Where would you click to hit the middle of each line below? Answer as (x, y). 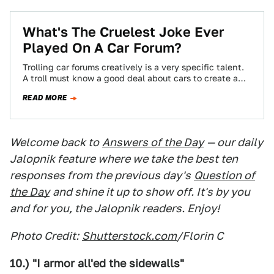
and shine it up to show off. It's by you (151, 192)
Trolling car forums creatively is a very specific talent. (133, 67)
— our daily (235, 142)
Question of (224, 175)
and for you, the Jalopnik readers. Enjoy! (115, 208)
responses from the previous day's (100, 175)
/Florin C (200, 236)
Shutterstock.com (129, 236)
